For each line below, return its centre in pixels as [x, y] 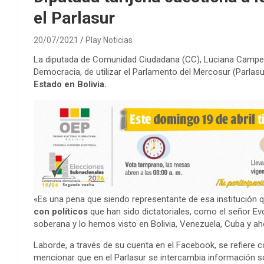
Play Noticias [109, 40]
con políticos [62, 211]
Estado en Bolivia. [70, 84]
